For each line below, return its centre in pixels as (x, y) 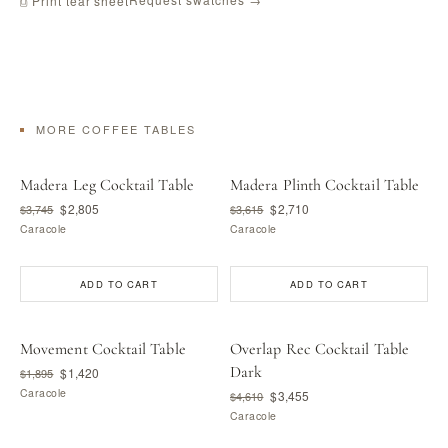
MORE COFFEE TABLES (116, 129)
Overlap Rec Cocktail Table (319, 349)
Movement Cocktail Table (103, 349)
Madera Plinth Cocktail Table (325, 185)
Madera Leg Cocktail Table (107, 185)
